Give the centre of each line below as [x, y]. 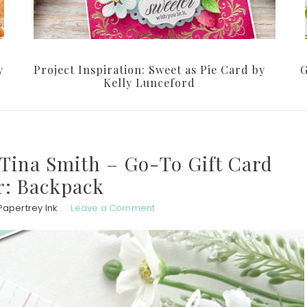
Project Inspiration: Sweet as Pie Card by [149, 70]
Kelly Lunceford [149, 83]
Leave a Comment [113, 208]
